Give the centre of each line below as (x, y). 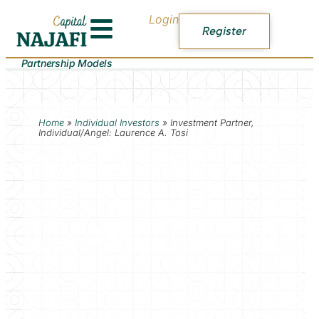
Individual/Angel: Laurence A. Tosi (113, 132)
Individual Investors (117, 122)
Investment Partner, (212, 122)
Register (225, 31)
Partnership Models (67, 63)
